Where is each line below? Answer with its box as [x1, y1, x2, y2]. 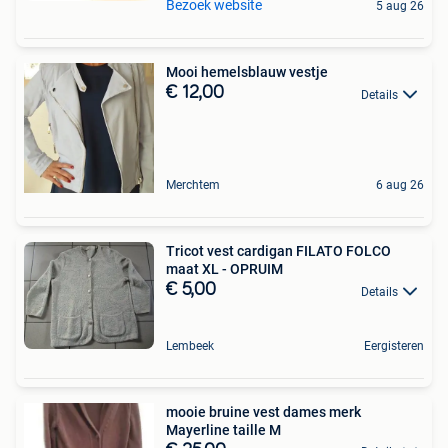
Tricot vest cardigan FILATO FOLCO [166, 243, 391, 260]
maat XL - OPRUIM [166, 261, 283, 278]
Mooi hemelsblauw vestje [166, 64, 328, 81]
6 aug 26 [376, 178, 424, 193]
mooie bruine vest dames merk [166, 403, 361, 420]
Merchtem [166, 178, 220, 193]
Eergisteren [364, 338, 424, 353]
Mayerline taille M [166, 421, 281, 438]
